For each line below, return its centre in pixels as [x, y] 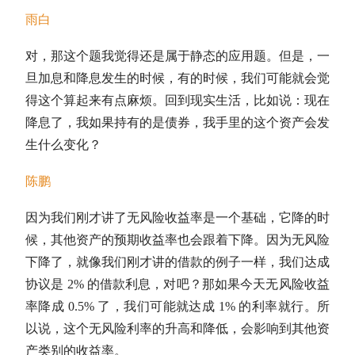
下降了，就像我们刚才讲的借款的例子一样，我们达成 [177, 261]
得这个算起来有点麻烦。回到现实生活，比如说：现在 [177, 100]
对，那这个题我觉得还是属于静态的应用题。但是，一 [177, 55]
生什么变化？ [63, 144]
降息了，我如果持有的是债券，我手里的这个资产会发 [177, 122]
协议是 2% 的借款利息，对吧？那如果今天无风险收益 [177, 284]
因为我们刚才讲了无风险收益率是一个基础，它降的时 [177, 217]
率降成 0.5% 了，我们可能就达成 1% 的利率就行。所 [177, 306]
